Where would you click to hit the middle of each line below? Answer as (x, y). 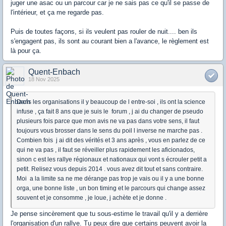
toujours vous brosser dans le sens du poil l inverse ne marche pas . (109, 131)
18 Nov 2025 (44, 79)
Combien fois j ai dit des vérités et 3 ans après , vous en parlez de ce (111, 140)
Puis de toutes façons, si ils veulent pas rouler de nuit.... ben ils (104, 32)
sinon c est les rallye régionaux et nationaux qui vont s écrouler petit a (112, 160)
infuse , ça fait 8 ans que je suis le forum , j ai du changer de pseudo (110, 112)
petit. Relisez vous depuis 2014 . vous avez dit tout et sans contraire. (110, 169)
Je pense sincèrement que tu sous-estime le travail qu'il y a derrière (109, 214)
